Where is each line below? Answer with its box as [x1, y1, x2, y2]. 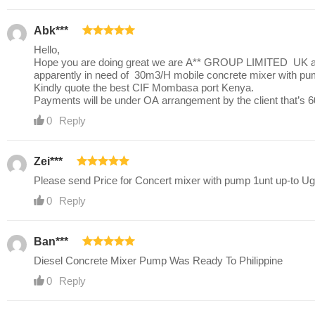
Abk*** [34, 25, 68, 37]
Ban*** [34, 236, 68, 248]
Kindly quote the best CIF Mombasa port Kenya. [34, 82, 254, 94]
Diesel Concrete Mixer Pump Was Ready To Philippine [34, 255, 285, 267]
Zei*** [34, 155, 63, 168]
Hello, [34, 44, 60, 56]
